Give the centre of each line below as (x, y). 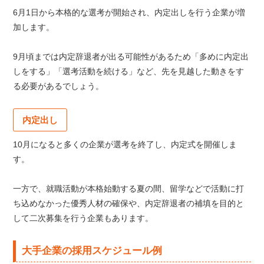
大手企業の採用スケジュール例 (92, 251)
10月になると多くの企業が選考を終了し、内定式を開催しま (125, 145)
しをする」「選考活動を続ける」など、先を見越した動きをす (129, 72)
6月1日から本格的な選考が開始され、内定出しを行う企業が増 (129, 13)
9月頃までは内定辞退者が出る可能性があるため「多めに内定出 (131, 57)
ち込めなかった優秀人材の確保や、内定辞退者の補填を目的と (129, 204)
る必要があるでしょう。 (59, 86)
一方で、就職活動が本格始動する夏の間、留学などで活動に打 (129, 189)
